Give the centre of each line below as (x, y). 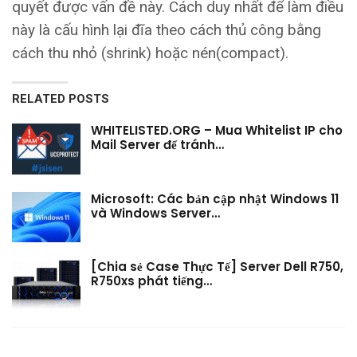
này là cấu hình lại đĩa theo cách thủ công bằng (167, 30)
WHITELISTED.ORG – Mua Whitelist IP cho (217, 131)
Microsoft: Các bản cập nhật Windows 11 (215, 198)
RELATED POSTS (61, 99)
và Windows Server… (155, 213)
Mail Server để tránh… (157, 145)
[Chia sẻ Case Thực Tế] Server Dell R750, (217, 267)
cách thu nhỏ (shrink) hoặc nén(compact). (150, 53)
